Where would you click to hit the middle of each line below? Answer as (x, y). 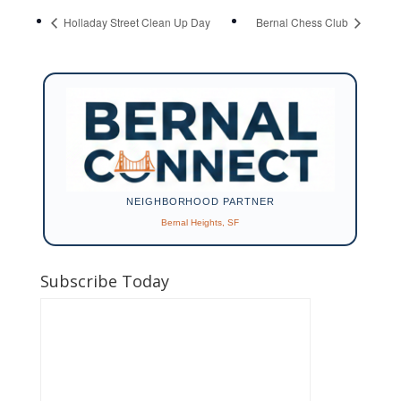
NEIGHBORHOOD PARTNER (200, 201)
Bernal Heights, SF (200, 222)
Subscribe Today (104, 282)
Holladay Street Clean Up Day (135, 21)
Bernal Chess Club (304, 21)
